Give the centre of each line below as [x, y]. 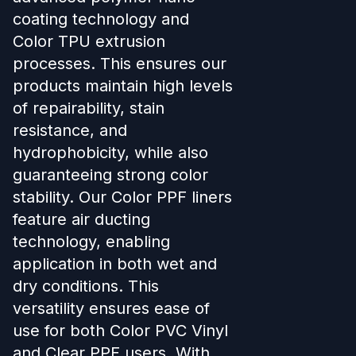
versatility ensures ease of [111, 308]
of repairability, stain [89, 108]
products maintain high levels [123, 85]
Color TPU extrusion [89, 41]
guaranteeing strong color [110, 174]
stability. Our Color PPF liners [122, 197]
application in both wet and [115, 263]
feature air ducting [81, 219]
